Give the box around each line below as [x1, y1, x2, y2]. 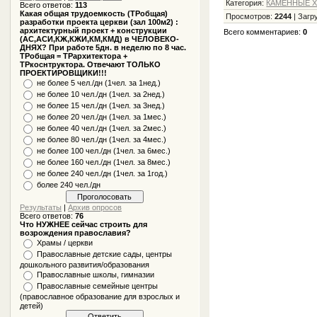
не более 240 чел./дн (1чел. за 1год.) [37, 168, 168, 178]
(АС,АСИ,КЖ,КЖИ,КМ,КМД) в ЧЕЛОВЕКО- [20, 34, 180, 43]
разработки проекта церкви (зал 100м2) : [20, 17, 179, 26]
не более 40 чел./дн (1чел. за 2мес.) [37, 123, 167, 132]
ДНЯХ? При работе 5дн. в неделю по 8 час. [20, 42, 187, 52]
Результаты [20, 202, 62, 212]
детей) [20, 301, 44, 311]
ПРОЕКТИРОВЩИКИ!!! [20, 68, 108, 77]
